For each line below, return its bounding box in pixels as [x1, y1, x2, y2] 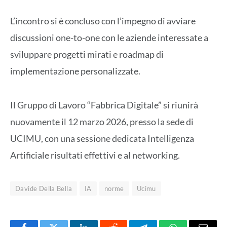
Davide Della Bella [15, 184, 72, 193]
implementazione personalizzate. [10, 65, 140, 77]
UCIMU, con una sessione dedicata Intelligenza [10, 132, 194, 144]
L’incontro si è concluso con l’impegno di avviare [10, 15, 196, 27]
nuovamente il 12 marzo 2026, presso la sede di [10, 116, 194, 127]
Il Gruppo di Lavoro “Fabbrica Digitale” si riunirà [10, 99, 198, 110]
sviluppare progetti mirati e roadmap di [10, 49, 164, 60]
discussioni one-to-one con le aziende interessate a [10, 32, 208, 44]
